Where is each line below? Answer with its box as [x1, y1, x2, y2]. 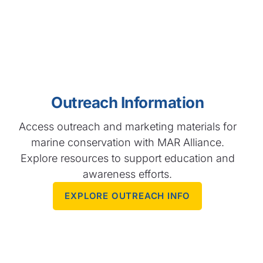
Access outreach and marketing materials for [18, 120, 237, 133]
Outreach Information [51, 93, 204, 112]
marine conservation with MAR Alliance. [31, 136, 224, 149]
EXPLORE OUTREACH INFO [65, 190, 191, 202]
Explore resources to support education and [20, 152, 235, 165]
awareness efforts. [83, 168, 173, 181]
